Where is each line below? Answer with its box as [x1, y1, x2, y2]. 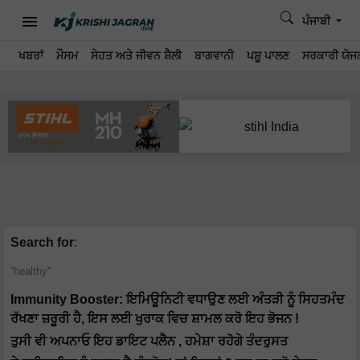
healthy [14, 265, 47, 278]
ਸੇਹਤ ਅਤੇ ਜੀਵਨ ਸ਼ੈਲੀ [91, 50, 182, 62]
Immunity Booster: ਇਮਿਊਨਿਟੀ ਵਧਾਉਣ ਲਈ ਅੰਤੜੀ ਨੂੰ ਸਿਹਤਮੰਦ [10, 292, 345, 307]
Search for [10, 235, 74, 250]
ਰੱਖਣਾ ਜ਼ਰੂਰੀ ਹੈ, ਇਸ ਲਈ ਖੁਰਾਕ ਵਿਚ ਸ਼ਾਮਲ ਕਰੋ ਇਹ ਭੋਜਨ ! [10, 312, 299, 326]
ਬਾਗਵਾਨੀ [194, 50, 234, 62]
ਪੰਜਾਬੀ [301, 15, 333, 27]
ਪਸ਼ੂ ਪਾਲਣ [247, 50, 289, 62]
